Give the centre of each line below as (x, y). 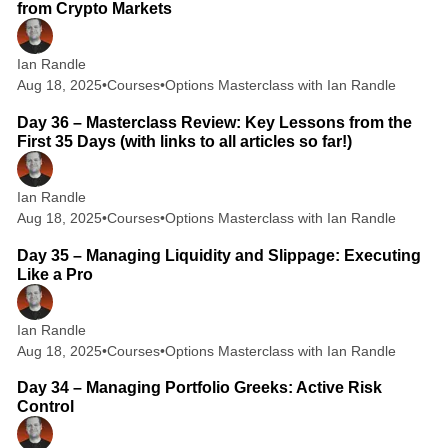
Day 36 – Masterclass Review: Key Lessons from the (214, 122)
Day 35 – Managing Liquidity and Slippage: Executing (218, 255)
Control (45, 407)
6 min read (382, 88)
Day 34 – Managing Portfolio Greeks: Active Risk (199, 388)
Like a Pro (54, 274)
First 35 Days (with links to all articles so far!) (184, 141)
